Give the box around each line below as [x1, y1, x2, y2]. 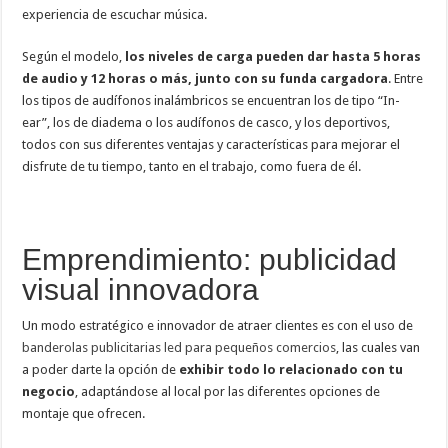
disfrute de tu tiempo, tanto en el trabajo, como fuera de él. [22, 158, 362, 174]
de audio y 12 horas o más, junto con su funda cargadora [22, 70, 389, 86]
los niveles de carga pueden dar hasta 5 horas [125, 48, 422, 64]
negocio [22, 383, 76, 399]
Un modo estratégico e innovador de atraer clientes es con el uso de [22, 317, 414, 333]
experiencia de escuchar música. [22, 6, 208, 22]
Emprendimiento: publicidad [22, 242, 398, 276]
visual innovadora [22, 272, 260, 306]
